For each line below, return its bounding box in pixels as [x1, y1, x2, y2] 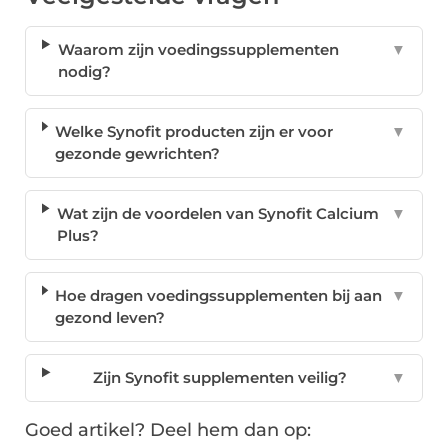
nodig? [57, 62, 111, 82]
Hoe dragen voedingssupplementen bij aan [55, 286, 383, 306]
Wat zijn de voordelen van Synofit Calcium [56, 204, 379, 224]
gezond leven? [55, 308, 166, 328]
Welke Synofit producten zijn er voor [55, 122, 334, 142]
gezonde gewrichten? [55, 144, 221, 164]
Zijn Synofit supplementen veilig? [93, 368, 348, 388]
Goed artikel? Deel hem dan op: [25, 419, 311, 442]
